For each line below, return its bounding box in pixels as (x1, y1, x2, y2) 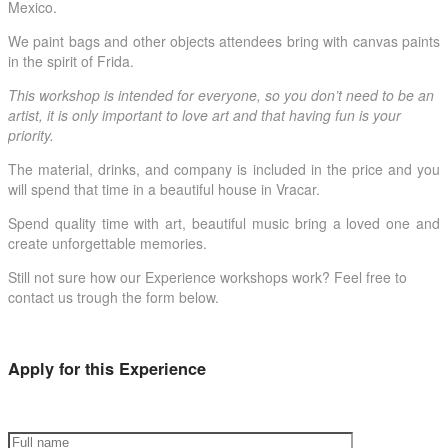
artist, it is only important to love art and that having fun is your (8, 104, 401, 125)
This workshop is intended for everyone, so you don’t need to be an (8, 84, 434, 105)
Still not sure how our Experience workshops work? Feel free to (8, 266, 407, 287)
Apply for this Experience (8, 357, 206, 381)
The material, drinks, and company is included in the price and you (8, 158, 440, 179)
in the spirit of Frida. (8, 50, 134, 71)
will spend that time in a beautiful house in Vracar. (8, 178, 320, 199)
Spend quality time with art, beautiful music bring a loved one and (8, 212, 440, 233)
